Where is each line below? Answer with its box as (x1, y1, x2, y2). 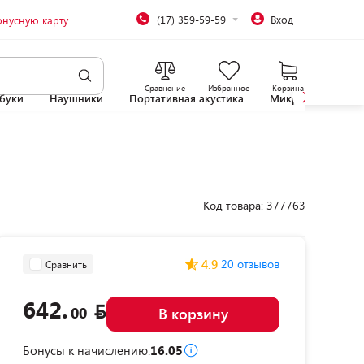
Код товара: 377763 (203, 197, 305, 213)
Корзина (272, 83, 304, 93)
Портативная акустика (129, 91, 244, 106)
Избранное (208, 83, 249, 93)
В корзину (158, 304, 228, 323)
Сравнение (145, 83, 185, 93)
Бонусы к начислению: (23, 342, 150, 358)
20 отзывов (221, 256, 279, 271)
